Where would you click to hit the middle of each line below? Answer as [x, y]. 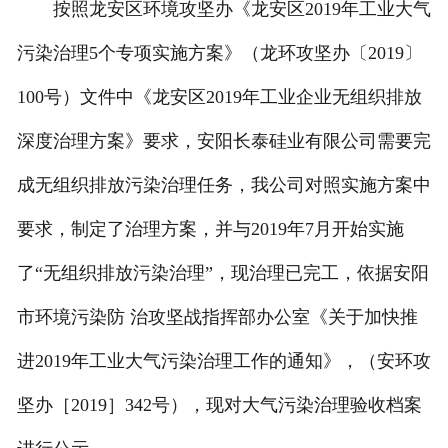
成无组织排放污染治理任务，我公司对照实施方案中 [223, 185]
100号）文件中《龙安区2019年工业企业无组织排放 [219, 97]
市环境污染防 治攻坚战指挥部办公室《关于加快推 [217, 317]
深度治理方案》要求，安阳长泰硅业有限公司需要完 [223, 141]
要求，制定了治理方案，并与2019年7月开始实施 [210, 229]
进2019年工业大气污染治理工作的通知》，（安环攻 [223, 361]
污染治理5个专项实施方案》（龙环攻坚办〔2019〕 [219, 53]
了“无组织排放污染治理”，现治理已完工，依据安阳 [222, 273]
